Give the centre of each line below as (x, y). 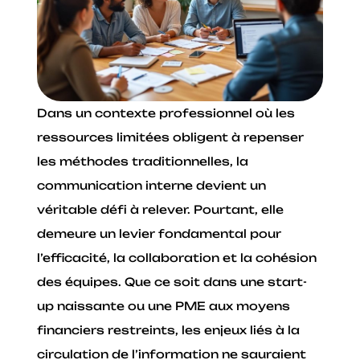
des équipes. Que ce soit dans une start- (172, 281)
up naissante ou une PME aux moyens (164, 305)
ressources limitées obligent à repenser (171, 137)
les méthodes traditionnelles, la (143, 161)
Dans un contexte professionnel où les (166, 112)
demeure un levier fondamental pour (160, 233)
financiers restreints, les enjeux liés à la (169, 329)
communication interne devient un (152, 185)
